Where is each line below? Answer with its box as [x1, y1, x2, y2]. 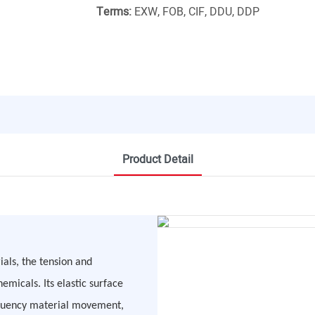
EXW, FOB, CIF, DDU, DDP [131, 4, 259, 21]
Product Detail [122, 150, 193, 168]
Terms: [96, 4, 131, 21]
